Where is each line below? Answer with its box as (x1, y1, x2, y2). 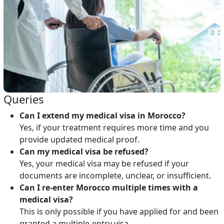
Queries (3, 91, 44, 107)
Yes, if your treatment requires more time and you (19, 122, 209, 133)
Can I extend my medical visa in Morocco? (19, 110, 185, 121)
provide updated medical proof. (19, 134, 139, 145)
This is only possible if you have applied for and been (19, 206, 218, 217)
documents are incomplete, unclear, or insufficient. (19, 170, 211, 181)
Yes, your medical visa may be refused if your (19, 158, 189, 169)
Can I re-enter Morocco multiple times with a (19, 182, 198, 193)
